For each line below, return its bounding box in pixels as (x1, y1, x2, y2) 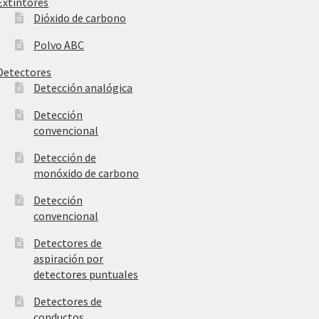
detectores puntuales (33, 266, 139, 281)
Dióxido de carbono (33, 10, 127, 25)
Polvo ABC (33, 37, 85, 52)
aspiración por (33, 251, 104, 266)
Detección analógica (33, 80, 133, 95)
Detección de (33, 150, 97, 164)
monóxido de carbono (33, 165, 140, 180)
